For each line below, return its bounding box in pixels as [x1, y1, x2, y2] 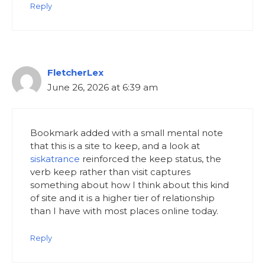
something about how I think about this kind [30, 179, 229, 191]
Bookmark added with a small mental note [30, 127, 223, 139]
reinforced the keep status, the [80, 153, 221, 165]
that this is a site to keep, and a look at [30, 140, 200, 152]
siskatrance [30, 153, 80, 165]
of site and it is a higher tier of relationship [30, 192, 215, 204]
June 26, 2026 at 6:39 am [47, 81, 158, 93]
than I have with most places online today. [30, 205, 218, 217]
